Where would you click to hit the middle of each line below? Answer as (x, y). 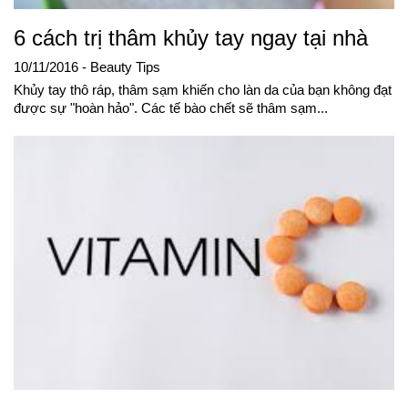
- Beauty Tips (121, 68)
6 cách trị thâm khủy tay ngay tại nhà (191, 38)
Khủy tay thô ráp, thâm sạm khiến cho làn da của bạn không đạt (203, 91)
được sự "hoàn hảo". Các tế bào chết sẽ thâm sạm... (171, 109)
